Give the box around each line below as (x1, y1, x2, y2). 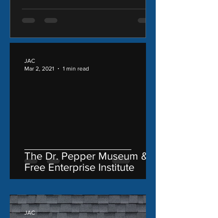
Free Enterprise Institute (24, 161, 134, 173)
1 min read (63, 65, 89, 73)
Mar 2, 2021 (24, 65, 54, 73)
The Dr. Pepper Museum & (24, 150, 148, 162)
